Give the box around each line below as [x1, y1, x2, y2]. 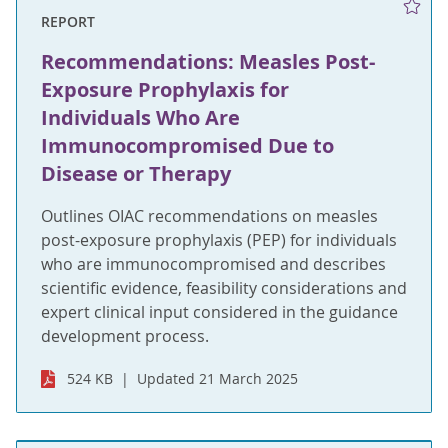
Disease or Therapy [41, 159, 231, 187]
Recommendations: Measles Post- [41, 47, 375, 75]
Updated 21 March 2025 [137, 368, 299, 388]
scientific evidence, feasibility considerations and [41, 276, 407, 299]
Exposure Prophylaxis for [41, 75, 289, 103]
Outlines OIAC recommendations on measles [41, 204, 378, 227]
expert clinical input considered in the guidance [41, 300, 398, 323]
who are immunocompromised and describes [41, 252, 386, 275]
